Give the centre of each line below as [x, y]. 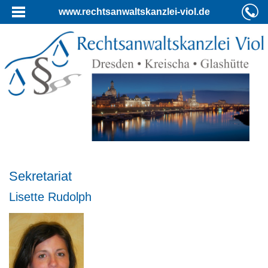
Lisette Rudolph [50, 197]
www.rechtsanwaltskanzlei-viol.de [134, 12]
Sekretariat [40, 176]
